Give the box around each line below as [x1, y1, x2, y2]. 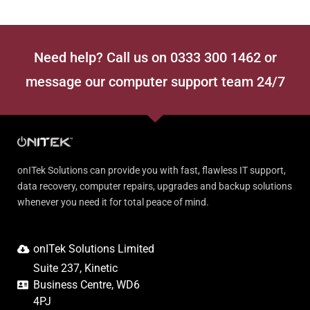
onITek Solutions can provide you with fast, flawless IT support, [17, 164, 286, 176]
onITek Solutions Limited [33, 242, 154, 256]
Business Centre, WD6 [33, 278, 140, 292]
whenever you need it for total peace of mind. [17, 196, 209, 208]
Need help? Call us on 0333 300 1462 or [33, 48, 277, 66]
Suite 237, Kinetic [33, 262, 118, 275]
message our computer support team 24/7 [25, 73, 285, 90]
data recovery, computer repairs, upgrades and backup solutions [17, 180, 292, 192]
